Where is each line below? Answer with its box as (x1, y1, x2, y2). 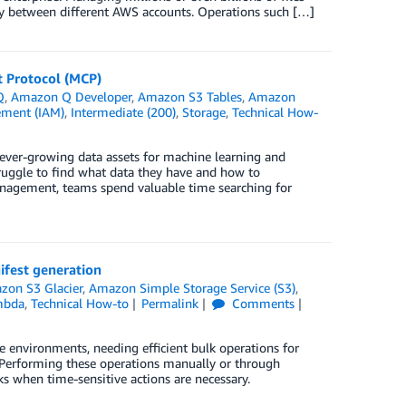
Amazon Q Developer (11, 89, 132, 104)
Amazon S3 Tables (138, 89, 243, 104)
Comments (228, 295, 295, 311)
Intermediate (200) (70, 104, 176, 120)
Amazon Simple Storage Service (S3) (89, 280, 296, 295)
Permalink (141, 295, 199, 311)
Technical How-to (30, 295, 129, 311)
